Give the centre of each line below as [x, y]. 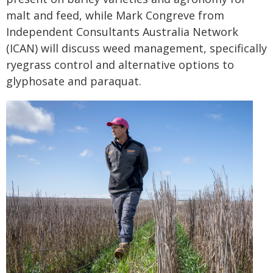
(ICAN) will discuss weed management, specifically [136, 48]
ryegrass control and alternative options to [120, 64]
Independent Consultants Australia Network [122, 31]
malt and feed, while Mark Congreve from [115, 15]
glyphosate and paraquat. [74, 81]
